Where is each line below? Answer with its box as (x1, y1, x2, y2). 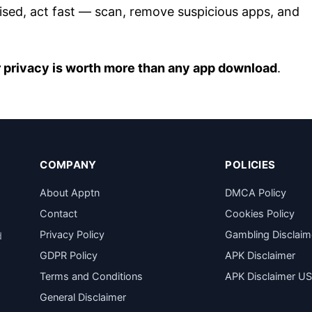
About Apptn (40, 187, 100, 199)
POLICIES (225, 158, 276, 171)
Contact (40, 208, 78, 220)
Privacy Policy (40, 228, 105, 241)
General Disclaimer (40, 291, 127, 304)
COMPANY (40, 158, 97, 171)
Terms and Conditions (40, 270, 143, 283)
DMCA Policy (225, 187, 287, 199)
